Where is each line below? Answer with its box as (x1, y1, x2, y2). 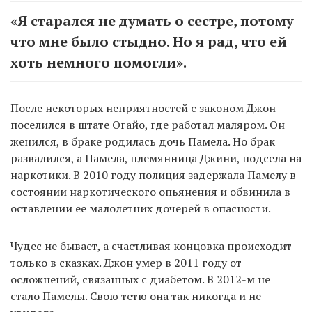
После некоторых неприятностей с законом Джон (10, 100, 276, 116)
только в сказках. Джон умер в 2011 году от (10, 255, 242, 271)
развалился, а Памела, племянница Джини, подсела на (10, 150, 302, 166)
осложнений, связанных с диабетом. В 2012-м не (10, 272, 270, 288)
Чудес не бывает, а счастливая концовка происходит (10, 238, 292, 254)
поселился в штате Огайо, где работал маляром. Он (10, 117, 285, 133)
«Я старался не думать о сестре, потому (10, 11, 294, 31)
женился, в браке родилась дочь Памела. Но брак (10, 134, 275, 150)
